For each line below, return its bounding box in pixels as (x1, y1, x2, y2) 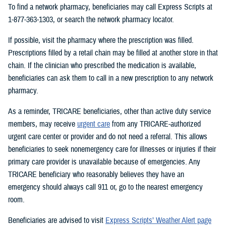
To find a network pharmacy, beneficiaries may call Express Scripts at (8, 2, 212, 13)
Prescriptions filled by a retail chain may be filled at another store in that (8, 48, 218, 59)
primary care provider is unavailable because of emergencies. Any (8, 157, 200, 167)
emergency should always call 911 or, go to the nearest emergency (8, 182, 203, 193)
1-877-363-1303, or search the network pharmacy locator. (8, 15, 174, 25)
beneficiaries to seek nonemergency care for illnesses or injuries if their (8, 144, 216, 155)
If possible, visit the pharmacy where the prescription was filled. (8, 35, 194, 46)
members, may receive (8, 119, 77, 130)
